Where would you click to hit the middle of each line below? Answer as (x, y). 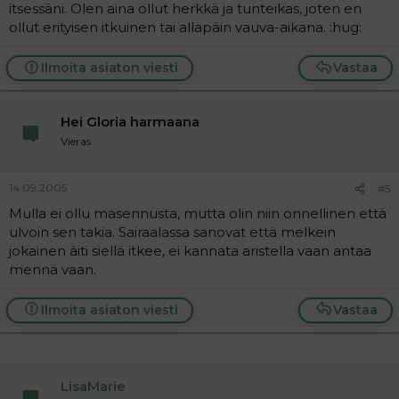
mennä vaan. (53, 269)
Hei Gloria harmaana (130, 122)
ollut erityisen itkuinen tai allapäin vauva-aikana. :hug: (185, 27)
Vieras (76, 141)
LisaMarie (93, 386)
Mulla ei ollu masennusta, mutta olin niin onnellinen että (198, 213)
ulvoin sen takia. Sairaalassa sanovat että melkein (172, 232)
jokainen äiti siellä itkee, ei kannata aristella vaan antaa (190, 250)
